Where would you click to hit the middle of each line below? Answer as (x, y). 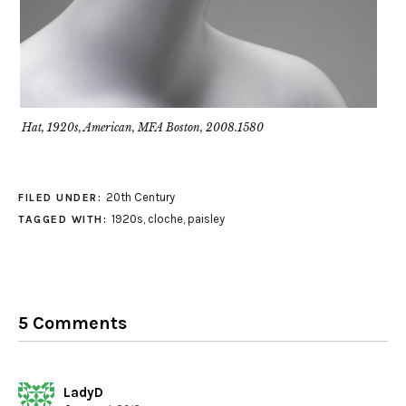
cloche (165, 219)
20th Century (140, 198)
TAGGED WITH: (65, 220)
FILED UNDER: (62, 198)
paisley (206, 219)
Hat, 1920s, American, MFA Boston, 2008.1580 (143, 128)
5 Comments (72, 324)
